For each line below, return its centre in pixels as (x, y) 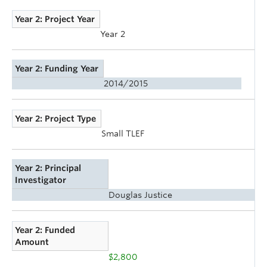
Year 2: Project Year (55, 19)
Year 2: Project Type (56, 118)
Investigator (41, 180)
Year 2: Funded (45, 230)
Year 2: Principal (48, 168)
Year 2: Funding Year (57, 69)
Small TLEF (123, 133)
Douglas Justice (140, 195)
